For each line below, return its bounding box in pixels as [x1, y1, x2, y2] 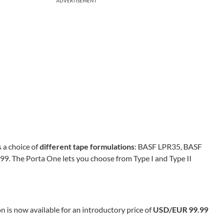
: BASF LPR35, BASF [134, 142, 202, 151]
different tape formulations [40, 142, 134, 151]
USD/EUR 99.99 [153, 205, 208, 214]
